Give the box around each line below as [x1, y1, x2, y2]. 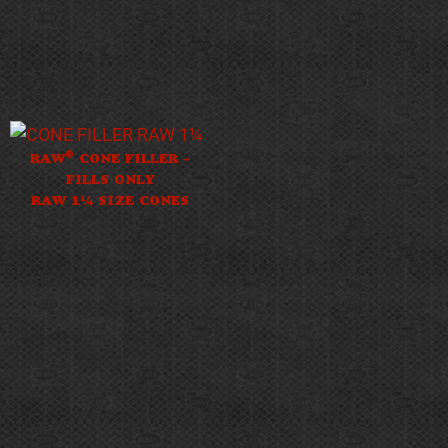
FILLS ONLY [65, 170, 155, 188]
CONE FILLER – [74, 149, 190, 167]
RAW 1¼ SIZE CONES [31, 191, 189, 209]
